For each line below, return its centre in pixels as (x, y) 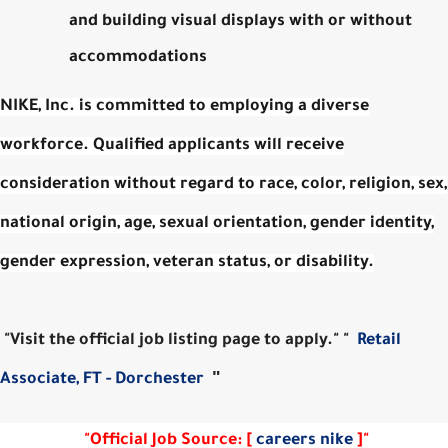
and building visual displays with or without (241, 21)
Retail (379, 340)
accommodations (138, 57)
